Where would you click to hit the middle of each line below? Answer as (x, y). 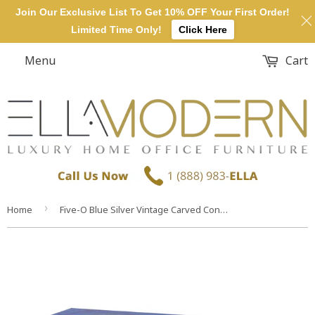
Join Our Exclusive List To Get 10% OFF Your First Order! (152, 12)
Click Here (202, 30)
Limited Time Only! (116, 30)
